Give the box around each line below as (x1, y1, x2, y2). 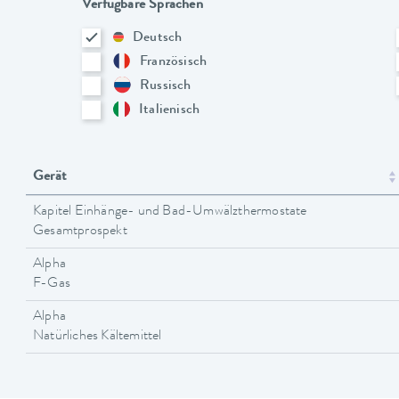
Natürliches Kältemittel (33, 329, 162, 344)
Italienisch (139, 102, 200, 118)
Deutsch (133, 30, 183, 45)
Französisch (140, 54, 208, 69)
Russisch (140, 78, 191, 94)
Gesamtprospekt (33, 224, 127, 239)
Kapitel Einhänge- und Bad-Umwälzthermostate (33, 204, 307, 219)
